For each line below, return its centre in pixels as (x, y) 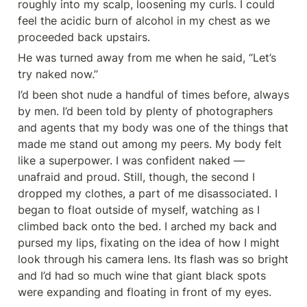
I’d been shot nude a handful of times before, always (153, 95)
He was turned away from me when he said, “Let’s (147, 58)
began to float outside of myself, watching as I (139, 210)
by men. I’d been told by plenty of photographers (145, 111)
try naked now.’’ (58, 74)
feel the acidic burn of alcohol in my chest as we (144, 21)
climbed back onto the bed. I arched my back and (147, 226)
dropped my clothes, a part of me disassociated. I (148, 193)
